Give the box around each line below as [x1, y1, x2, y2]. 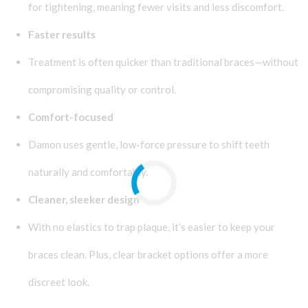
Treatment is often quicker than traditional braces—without [27, 55, 298, 68]
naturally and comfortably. [27, 165, 148, 178]
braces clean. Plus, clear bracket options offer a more [27, 247, 268, 261]
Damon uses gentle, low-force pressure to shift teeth [27, 137, 269, 151]
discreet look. [27, 275, 89, 288]
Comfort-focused [27, 110, 113, 123]
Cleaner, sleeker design [27, 192, 140, 206]
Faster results [27, 27, 96, 41]
